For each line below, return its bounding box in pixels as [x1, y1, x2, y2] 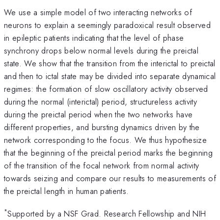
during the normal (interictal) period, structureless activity [4, 95, 197, 108]
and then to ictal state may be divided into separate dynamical [4, 70, 216, 82]
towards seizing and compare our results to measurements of [4, 172, 216, 184]
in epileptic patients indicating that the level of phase [4, 31, 184, 44]
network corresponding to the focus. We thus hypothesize [4, 134, 207, 146]
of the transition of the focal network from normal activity [4, 159, 199, 171]
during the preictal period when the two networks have [4, 108, 193, 120]
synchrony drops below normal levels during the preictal [4, 44, 199, 56]
